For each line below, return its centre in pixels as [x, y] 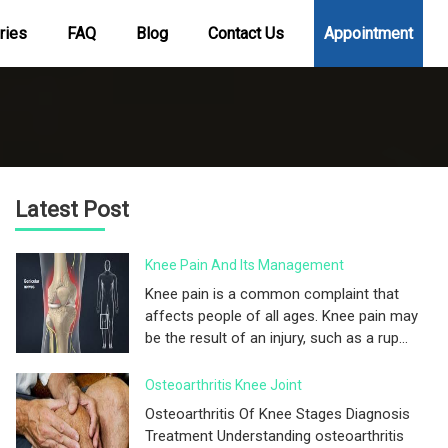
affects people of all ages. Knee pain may [281, 316]
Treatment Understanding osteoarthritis [274, 436]
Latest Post [72, 209]
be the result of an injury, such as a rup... [276, 338]
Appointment [368, 33]
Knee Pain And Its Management [244, 265]
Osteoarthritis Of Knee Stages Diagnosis [277, 414]
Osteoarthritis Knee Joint [223, 385]
